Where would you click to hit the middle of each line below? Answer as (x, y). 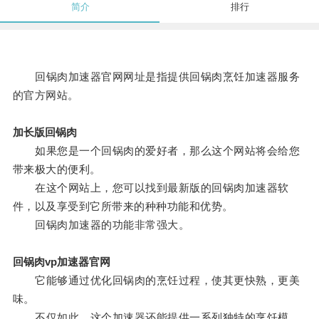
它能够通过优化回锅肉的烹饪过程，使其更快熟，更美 (156, 281)
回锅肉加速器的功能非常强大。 (101, 225)
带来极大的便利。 (57, 169)
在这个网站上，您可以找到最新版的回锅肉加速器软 (151, 188)
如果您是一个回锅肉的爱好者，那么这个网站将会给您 (156, 151)
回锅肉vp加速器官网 (61, 262)
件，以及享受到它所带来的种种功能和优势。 (123, 206)
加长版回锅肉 (45, 132)
